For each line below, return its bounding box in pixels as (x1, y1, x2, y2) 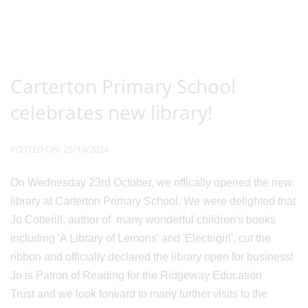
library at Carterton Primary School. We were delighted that (10, 195, 296, 207)
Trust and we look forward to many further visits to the (10, 287, 267, 300)
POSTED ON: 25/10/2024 (10, 142, 109, 155)
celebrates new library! (10, 98, 212, 125)
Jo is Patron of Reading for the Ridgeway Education (10, 269, 262, 281)
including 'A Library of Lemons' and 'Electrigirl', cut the (10, 232, 271, 244)
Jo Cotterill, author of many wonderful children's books (10, 213, 276, 225)
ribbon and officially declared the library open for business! (10, 250, 294, 263)
